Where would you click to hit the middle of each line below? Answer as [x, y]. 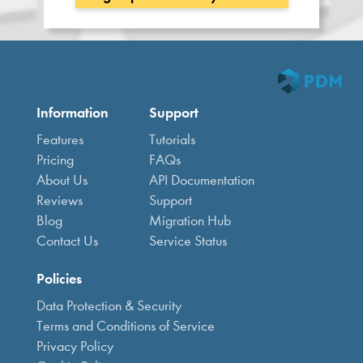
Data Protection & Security [109, 306]
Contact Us [67, 241]
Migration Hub [190, 221]
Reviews [60, 201]
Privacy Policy [75, 346]
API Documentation [202, 180]
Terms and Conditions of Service [126, 326]
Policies [59, 279]
